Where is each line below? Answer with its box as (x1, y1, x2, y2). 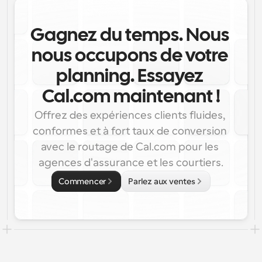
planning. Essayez (56, 68, 204, 85)
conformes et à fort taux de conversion (33, 125, 227, 137)
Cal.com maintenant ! (42, 89, 220, 106)
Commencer (58, 177, 106, 186)
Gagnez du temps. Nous (30, 27, 229, 44)
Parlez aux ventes (128, 177, 195, 186)
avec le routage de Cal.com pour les (41, 141, 219, 153)
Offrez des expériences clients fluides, (35, 109, 225, 121)
